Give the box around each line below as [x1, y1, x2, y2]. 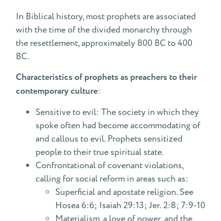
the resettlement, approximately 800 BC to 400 [16, 37, 192, 49]
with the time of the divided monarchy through [16, 24, 192, 36]
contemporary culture [16, 85, 98, 98]
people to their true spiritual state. [36, 146, 164, 158]
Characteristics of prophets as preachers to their [16, 71, 197, 84]
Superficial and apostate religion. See [55, 186, 193, 198]
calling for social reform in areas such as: [36, 173, 188, 185]
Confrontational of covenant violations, [36, 159, 184, 172]
